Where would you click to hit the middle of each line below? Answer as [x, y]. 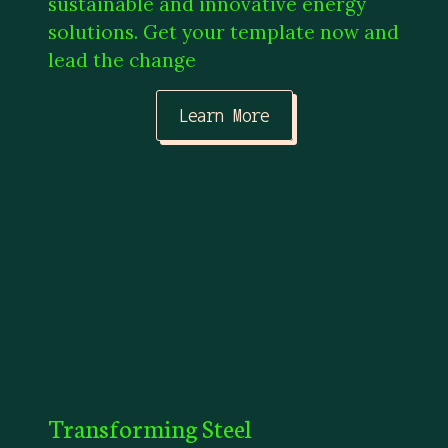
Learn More [224, 116]
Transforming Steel [150, 427]
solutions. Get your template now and [223, 31]
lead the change [122, 59]
